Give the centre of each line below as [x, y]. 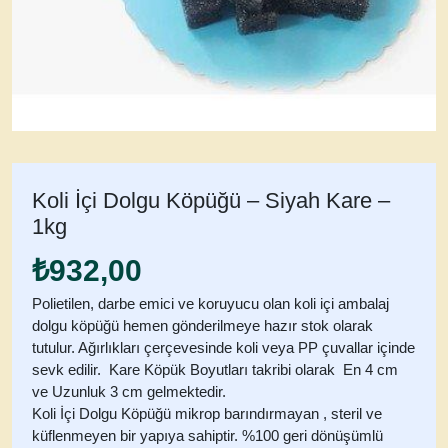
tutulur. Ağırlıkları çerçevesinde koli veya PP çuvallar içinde [223, 347]
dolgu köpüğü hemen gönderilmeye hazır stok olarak [202, 325]
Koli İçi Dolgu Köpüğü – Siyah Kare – [211, 200]
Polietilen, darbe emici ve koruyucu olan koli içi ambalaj [210, 303]
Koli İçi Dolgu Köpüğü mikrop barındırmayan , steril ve [207, 413]
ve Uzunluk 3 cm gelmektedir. [129, 391]
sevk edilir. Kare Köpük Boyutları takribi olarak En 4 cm [215, 369]
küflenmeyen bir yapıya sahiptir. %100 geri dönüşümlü [207, 435]
